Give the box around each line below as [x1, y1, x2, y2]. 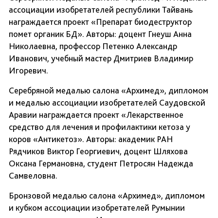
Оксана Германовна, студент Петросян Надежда [9, 158, 193, 169]
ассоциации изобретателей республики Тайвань [9, 4, 193, 15]
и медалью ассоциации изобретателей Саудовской [9, 97, 205, 108]
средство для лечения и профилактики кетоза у [9, 122, 190, 132]
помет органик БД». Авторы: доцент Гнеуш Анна [9, 29, 192, 39]
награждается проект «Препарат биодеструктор [9, 17, 192, 27]
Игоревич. [9, 65, 48, 76]
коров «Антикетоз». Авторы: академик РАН [9, 134, 173, 145]
